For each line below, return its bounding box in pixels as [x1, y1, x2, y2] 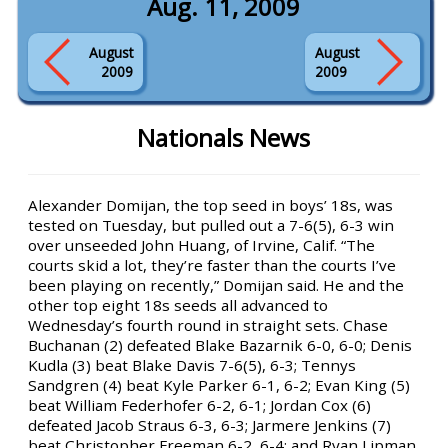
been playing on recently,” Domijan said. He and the [28, 275, 405, 295]
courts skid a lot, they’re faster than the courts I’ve [28, 255, 397, 275]
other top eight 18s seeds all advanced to [28, 295, 329, 315]
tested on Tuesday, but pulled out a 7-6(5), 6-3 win [28, 215, 395, 235]
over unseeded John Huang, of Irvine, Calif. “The [28, 235, 376, 255]
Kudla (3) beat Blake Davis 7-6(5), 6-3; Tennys [28, 355, 357, 375]
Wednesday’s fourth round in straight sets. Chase [28, 315, 389, 335]
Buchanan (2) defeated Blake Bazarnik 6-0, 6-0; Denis [28, 335, 413, 355]
